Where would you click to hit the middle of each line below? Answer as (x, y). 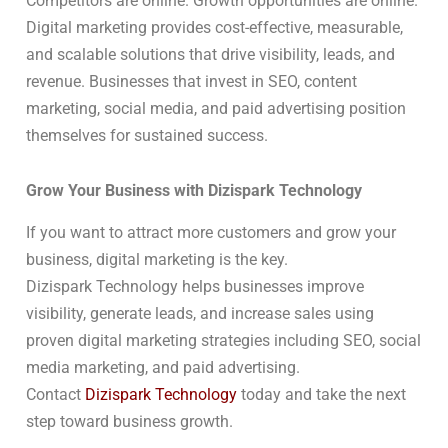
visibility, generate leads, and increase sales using (200, 314)
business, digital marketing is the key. (157, 260)
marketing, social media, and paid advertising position (216, 108)
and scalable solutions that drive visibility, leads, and (210, 54)
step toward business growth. (129, 422)
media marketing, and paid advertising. (163, 368)
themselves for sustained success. (147, 135)
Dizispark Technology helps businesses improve (195, 287)
